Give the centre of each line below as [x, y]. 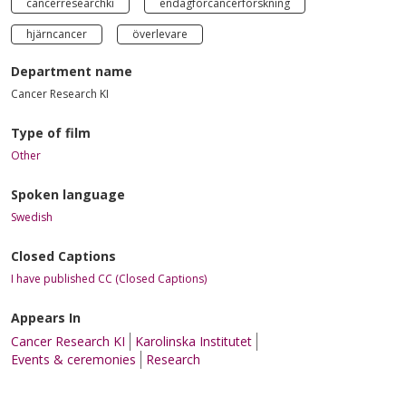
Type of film [51, 132]
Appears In [46, 317]
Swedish [32, 217]
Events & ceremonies [73, 359]
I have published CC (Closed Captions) [109, 278]
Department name [72, 71]
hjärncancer [57, 34]
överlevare [160, 34]
